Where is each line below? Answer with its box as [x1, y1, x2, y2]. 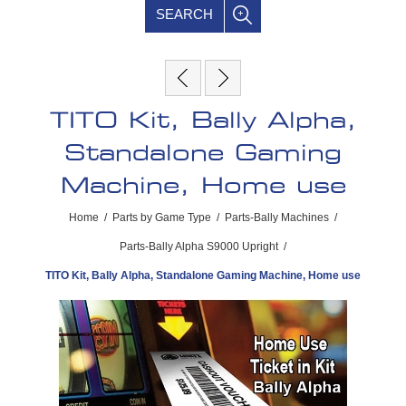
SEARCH [156, 5, 213, 22]
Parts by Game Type [112, 210, 211, 224]
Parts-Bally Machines [225, 210, 329, 224]
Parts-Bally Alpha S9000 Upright [120, 239, 278, 253]
